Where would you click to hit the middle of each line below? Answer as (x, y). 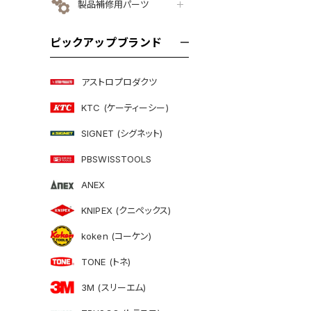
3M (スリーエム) (114, 287)
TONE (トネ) (106, 262)
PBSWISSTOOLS (117, 159)
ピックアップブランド (106, 42)
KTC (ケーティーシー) (125, 108)
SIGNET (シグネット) (122, 133)
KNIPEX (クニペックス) (126, 210)
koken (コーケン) (117, 236)
